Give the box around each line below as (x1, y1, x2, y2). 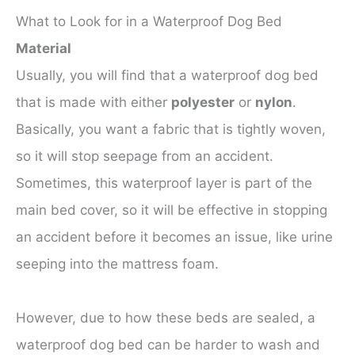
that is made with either (16, 94, 171, 111)
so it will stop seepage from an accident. (16, 148, 273, 165)
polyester (171, 94, 235, 111)
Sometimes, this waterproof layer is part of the (16, 175, 312, 192)
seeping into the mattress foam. (16, 256, 219, 273)
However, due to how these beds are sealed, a (16, 310, 315, 326)
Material (16, 40, 71, 57)
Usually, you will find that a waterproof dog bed (16, 67, 319, 84)
